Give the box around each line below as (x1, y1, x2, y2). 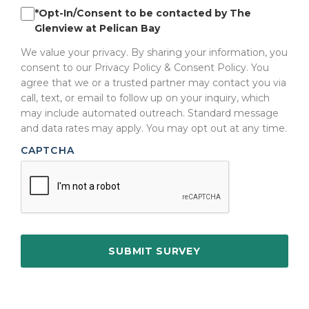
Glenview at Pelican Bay (34, 21, 160, 34)
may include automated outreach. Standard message (21, 106, 279, 119)
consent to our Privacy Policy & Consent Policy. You (21, 61, 269, 74)
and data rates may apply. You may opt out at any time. (21, 121, 287, 134)
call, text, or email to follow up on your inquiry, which (21, 91, 270, 104)
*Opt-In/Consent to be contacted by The (34, 6, 251, 19)
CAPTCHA (21, 143, 74, 157)
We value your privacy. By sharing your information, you (21, 46, 288, 59)
